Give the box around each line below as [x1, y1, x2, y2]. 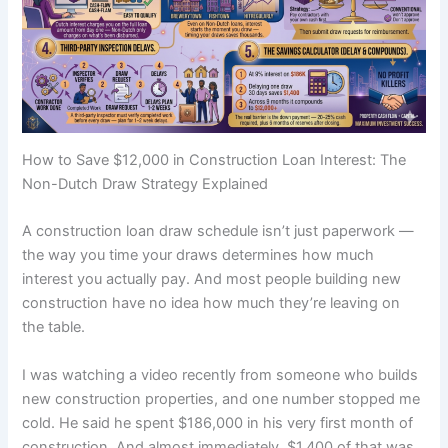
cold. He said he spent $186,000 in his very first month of [22, 413, 414, 432]
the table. [22, 318, 86, 337]
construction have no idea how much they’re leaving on [22, 294, 401, 313]
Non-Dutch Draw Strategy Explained [22, 174, 269, 193]
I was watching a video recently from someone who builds [22, 365, 419, 384]
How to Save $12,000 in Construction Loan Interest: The [22, 150, 407, 169]
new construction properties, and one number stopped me [22, 389, 421, 408]
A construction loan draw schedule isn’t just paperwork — [22, 222, 415, 241]
